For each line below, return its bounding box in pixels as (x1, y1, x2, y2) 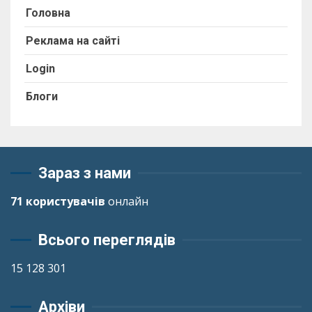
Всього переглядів (38, 231, 175, 249)
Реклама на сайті (26, 33, 120, 47)
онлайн (105, 193, 148, 209)
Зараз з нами (38, 164, 131, 182)
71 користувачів (10, 193, 105, 209)
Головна (26, 6, 70, 19)
